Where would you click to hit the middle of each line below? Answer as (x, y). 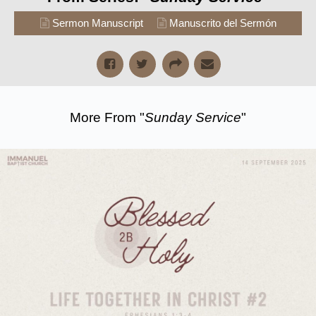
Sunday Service (193, 117)
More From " (107, 117)
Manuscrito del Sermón (223, 23)
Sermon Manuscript (97, 23)
